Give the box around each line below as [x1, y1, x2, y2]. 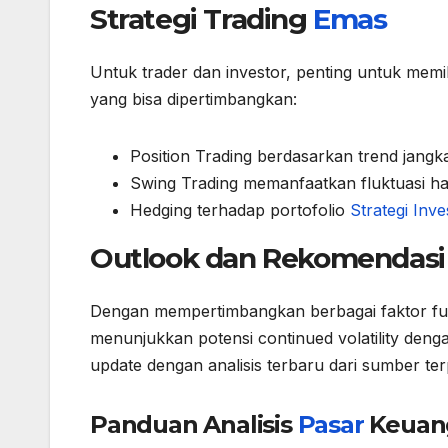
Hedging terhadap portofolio [130, 199, 350, 220]
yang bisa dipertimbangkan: [90, 88, 297, 109]
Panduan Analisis [90, 410, 298, 440]
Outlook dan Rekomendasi [90, 240, 445, 275]
